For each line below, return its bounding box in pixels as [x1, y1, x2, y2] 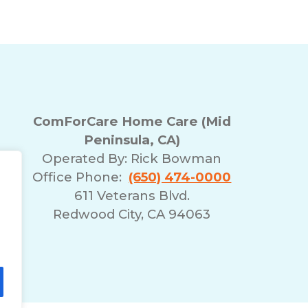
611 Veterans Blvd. [74, 187, 190, 203]
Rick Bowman [131, 150, 222, 166]
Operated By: [42, 150, 131, 166]
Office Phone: [32, 168, 129, 185]
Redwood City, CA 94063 [53, 206, 211, 222]
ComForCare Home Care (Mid [32, 113, 231, 129]
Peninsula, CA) [83, 131, 180, 148]
